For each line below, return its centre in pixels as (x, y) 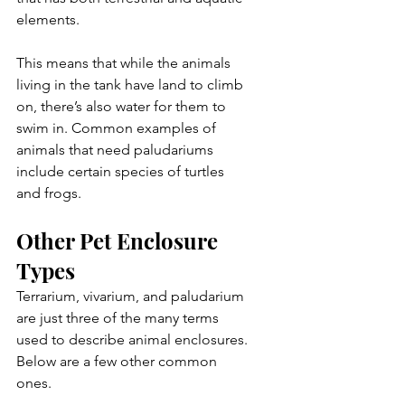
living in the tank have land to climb (132, 84)
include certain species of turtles (122, 171)
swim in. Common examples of (118, 127)
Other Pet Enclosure (120, 240)
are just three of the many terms (119, 317)
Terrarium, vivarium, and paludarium (132, 296)
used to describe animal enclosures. (134, 339)
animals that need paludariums (117, 149)
